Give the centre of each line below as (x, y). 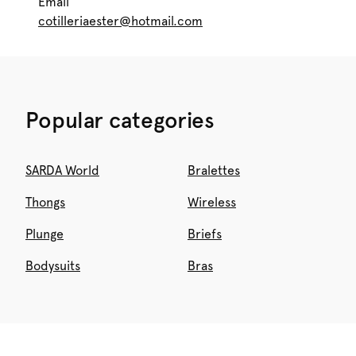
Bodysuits (53, 266)
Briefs (205, 234)
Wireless (212, 202)
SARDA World (62, 170)
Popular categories (120, 120)
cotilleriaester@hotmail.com (120, 21)
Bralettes (214, 170)
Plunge (44, 234)
